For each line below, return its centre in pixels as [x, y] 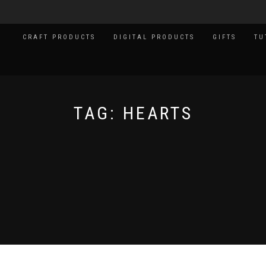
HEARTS [158, 113]
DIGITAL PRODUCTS [154, 37]
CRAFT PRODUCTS [59, 37]
